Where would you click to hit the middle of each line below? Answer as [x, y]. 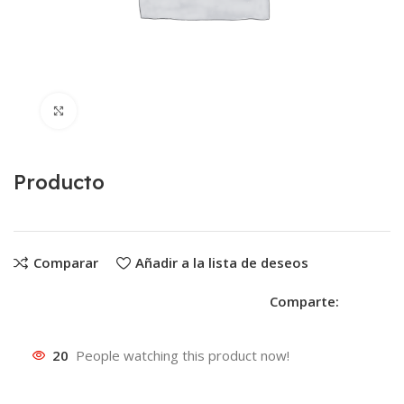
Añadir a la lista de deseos [221, 263]
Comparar [65, 263]
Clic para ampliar [126, 110]
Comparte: [304, 301]
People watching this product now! [183, 356]
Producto [60, 182]
